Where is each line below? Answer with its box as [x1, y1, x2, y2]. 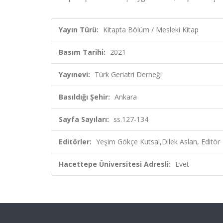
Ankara [114, 92, 137, 102]
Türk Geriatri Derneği [95, 70, 162, 79]
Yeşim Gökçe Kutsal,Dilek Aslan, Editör [96, 137, 220, 146]
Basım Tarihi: [59, 47, 106, 57]
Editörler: [59, 137, 92, 146]
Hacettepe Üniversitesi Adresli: [59, 159, 171, 169]
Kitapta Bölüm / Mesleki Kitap [103, 25, 199, 34]
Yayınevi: [59, 70, 90, 79]
